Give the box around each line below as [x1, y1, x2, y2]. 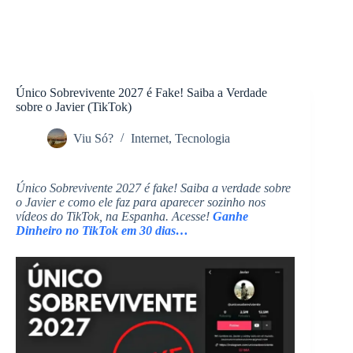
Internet [131, 132, 169, 146]
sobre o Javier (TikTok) [16, 100, 132, 113]
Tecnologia [175, 132, 230, 146]
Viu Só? [73, 132, 113, 146]
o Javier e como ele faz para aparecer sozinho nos [16, 195, 266, 209]
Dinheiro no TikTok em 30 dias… [16, 224, 188, 237]
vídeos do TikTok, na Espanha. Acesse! [16, 210, 213, 223]
